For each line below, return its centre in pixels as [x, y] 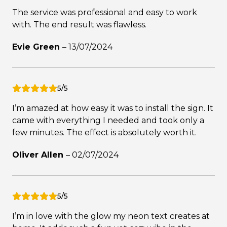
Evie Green [37, 47]
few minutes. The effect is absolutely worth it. [104, 132]
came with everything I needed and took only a [108, 120]
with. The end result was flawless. [79, 24]
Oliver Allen [39, 155]
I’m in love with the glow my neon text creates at [111, 216]
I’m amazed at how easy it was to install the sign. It [113, 108]
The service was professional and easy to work [105, 12]
